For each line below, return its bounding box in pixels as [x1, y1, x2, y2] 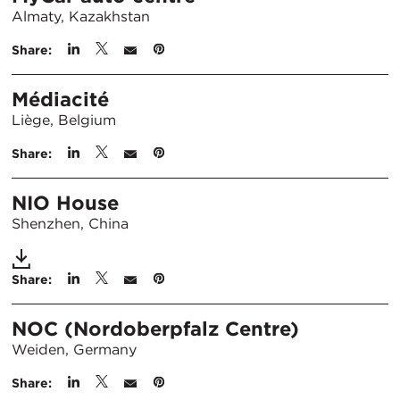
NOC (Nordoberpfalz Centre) [12, 317, 299, 340]
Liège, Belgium [12, 112, 116, 129]
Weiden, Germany [12, 341, 137, 358]
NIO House [12, 191, 119, 214]
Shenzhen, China [12, 215, 129, 232]
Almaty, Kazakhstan [12, 8, 150, 25]
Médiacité [12, 87, 109, 111]
